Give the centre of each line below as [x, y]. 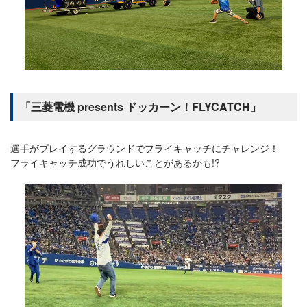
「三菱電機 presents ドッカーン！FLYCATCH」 [140, 107]
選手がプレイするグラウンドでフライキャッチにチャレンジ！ [145, 148]
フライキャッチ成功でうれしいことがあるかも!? [115, 163]
